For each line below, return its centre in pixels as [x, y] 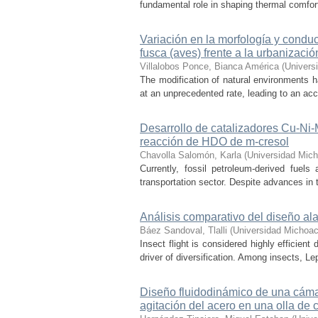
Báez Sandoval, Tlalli [183, 230]
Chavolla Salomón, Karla [191, 155]
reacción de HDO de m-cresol [214, 142]
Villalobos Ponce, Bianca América [209, 66]
